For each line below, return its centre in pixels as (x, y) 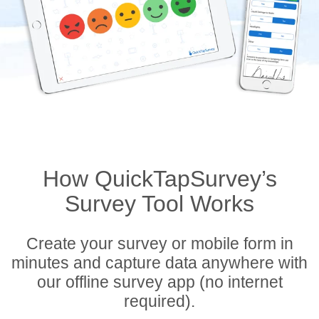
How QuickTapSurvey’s (159, 179)
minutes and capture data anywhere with (159, 263)
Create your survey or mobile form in (159, 244)
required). (159, 301)
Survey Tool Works (159, 204)
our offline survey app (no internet (159, 282)
